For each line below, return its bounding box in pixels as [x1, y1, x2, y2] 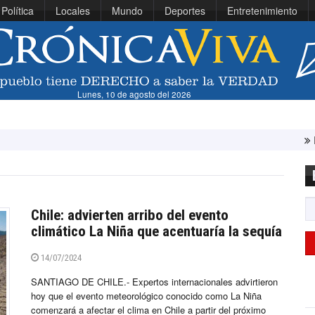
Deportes [165, 4, 205, 18]
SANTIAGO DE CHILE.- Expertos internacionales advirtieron [31, 275, 278, 289]
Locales [56, 4, 90, 18]
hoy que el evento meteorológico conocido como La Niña [31, 289, 262, 303]
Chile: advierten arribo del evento [31, 207, 229, 224]
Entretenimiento [227, 4, 297, 18]
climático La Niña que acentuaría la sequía [31, 223, 282, 240]
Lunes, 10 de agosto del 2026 [77, 89, 192, 101]
